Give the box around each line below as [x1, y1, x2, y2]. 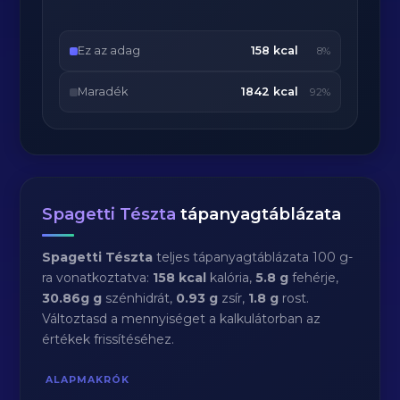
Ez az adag [78, 44, 141, 57]
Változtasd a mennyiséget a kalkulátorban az [42, 311, 321, 327]
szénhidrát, [102, 290, 177, 306]
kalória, [206, 270, 256, 286]
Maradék [78, 85, 129, 98]
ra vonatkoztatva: [42, 270, 154, 286]
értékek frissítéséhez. [42, 331, 175, 347]
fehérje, [288, 270, 339, 286]
